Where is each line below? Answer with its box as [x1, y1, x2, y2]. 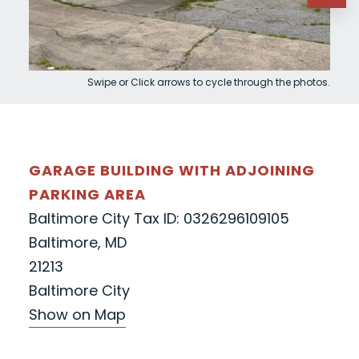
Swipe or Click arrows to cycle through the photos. [87, 75, 331, 90]
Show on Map [28, 305, 126, 325]
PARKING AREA [28, 184, 146, 205]
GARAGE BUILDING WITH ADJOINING [28, 160, 315, 181]
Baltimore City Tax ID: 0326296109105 [28, 208, 289, 229]
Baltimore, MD [28, 232, 127, 253]
